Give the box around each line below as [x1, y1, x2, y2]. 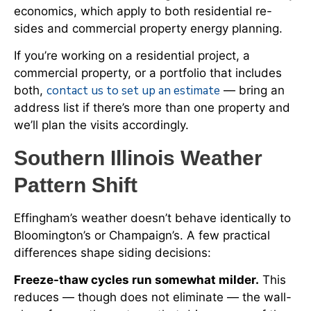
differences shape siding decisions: [14, 245, 211, 260]
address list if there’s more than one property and [14, 101, 290, 115]
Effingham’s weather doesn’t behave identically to [14, 210, 291, 225]
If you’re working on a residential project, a [14, 49, 250, 63]
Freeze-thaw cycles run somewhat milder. [14, 273, 259, 287]
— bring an [220, 83, 285, 98]
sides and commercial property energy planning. [14, 21, 283, 35]
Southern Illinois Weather [14, 146, 262, 169]
